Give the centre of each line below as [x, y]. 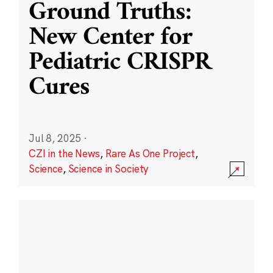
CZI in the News [64, 153]
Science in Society [108, 168]
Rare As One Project [150, 153]
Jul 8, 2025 [55, 138]
